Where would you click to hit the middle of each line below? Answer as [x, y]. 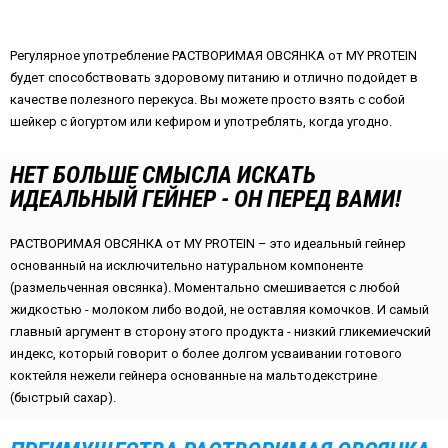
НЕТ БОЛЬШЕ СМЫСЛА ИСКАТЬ [163, 175]
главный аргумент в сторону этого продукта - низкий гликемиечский [220, 331]
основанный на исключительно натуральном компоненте [186, 265]
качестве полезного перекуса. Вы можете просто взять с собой [207, 99]
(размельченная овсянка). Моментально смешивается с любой [205, 287]
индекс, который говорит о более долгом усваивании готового [206, 353]
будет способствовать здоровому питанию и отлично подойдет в [214, 77]
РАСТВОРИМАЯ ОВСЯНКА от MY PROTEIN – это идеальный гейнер [208, 243]
